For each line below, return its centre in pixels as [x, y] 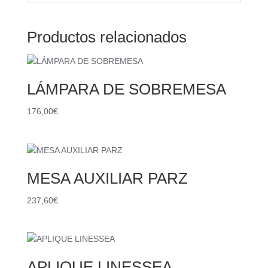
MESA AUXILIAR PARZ [107, 178]
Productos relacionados [106, 37]
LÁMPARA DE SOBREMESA [126, 89]
